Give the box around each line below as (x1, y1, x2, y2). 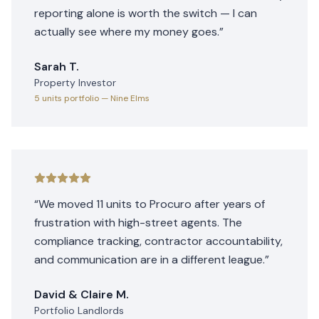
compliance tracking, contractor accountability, (34, 234, 283, 249)
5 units (34, 93, 62, 104)
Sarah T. (34, 59, 79, 74)
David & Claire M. (34, 287, 129, 302)
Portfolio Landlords (34, 304, 124, 317)
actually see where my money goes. (34, 24, 219, 39)
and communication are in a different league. (34, 252, 265, 267)
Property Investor (34, 76, 116, 89)
